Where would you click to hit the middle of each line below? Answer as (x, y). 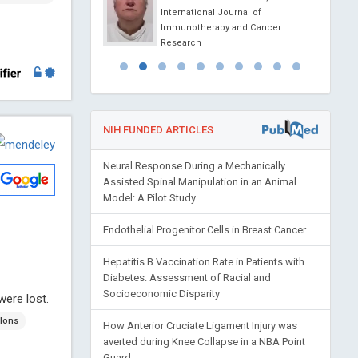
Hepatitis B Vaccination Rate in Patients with (203, 262)
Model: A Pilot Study (149, 198)
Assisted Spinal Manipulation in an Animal (199, 182)
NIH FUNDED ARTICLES (158, 130)
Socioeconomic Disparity (161, 294)
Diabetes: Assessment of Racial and (187, 278)
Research (181, 43)
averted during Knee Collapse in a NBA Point (204, 342)
